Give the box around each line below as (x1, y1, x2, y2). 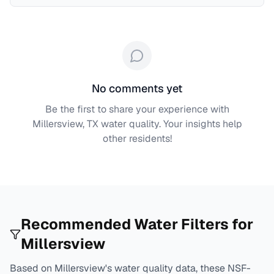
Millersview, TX (32, 117, 98, 130)
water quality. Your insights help (98, 117, 242, 130)
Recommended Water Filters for (21, 215, 254, 234)
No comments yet (92, 81, 182, 95)
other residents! (102, 132, 172, 145)
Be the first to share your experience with (45, 103, 229, 116)
